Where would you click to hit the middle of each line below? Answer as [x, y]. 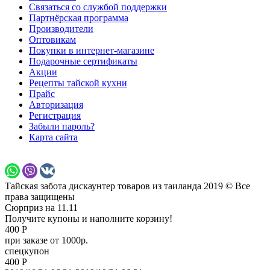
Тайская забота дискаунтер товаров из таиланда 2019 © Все [127, 186]
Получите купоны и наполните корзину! [89, 218]
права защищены [40, 196]
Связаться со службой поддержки [98, 7]
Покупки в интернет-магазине [92, 50]
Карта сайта [53, 137]
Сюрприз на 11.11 [41, 207]
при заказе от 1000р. [46, 240]
